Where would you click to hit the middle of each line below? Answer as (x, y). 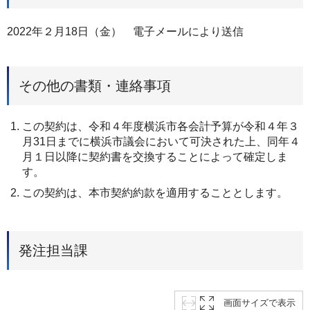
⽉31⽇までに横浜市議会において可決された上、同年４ (161, 142)
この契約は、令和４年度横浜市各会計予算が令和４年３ (161, 127)
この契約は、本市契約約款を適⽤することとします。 (155, 193)
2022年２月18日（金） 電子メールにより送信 (125, 31)
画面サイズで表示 (259, 302)
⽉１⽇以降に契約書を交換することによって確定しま (155, 157)
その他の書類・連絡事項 (95, 86)
